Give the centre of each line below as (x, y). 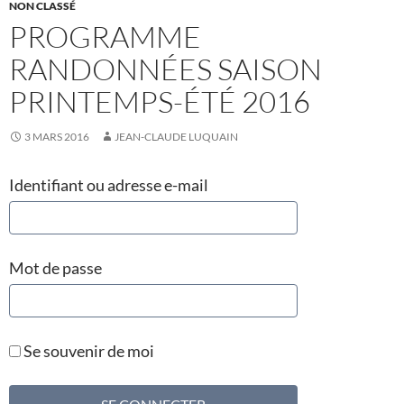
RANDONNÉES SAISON (165, 69)
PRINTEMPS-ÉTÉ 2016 (160, 102)
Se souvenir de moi (87, 351)
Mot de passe (55, 268)
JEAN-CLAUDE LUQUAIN (176, 137)
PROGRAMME (105, 37)
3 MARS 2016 (57, 137)
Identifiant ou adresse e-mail (109, 185)
